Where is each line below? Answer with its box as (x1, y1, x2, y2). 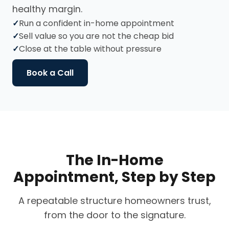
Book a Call (27, 66, 74, 79)
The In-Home (65, 150, 164, 170)
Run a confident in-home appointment (19, 17, 174, 29)
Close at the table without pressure (19, 42, 162, 55)
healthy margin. (12, 3, 82, 15)
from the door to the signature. (43, 208, 186, 221)
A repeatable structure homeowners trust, (18, 194, 211, 207)
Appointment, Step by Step (13, 167, 216, 187)
